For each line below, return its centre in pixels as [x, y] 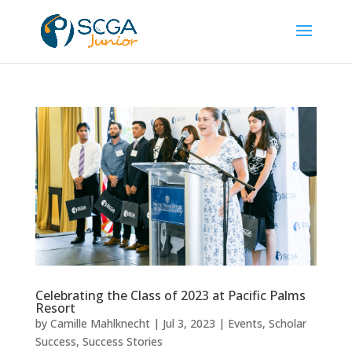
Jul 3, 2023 [189, 323]
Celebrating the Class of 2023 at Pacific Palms [170, 295]
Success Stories [122, 341]
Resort [55, 308]
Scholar [287, 323]
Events [245, 323]
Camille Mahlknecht [100, 323]
